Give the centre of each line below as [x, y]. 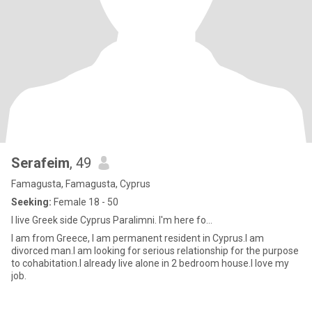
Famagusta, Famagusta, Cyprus [81, 184]
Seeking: [31, 202]
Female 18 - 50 [85, 202]
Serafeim [40, 163]
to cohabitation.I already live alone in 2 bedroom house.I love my [150, 263]
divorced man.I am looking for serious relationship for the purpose [155, 251]
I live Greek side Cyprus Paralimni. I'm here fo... [112, 220]
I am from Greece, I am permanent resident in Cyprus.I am [138, 238]
